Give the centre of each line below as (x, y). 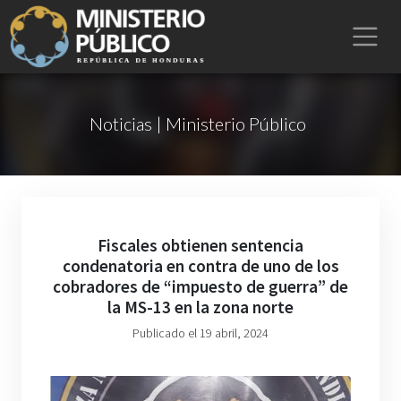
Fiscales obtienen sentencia (200, 245)
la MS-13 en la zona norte (200, 307)
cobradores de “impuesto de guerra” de (200, 286)
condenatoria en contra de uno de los (200, 266)
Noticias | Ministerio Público (197, 124)
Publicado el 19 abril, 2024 (200, 333)
